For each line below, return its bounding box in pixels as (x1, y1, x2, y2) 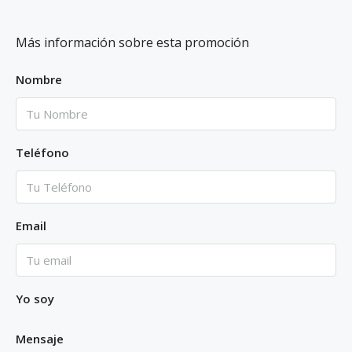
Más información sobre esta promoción (16, 33, 249, 51)
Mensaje (16, 330, 64, 346)
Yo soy (16, 290, 54, 306)
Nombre (16, 71, 62, 87)
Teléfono (16, 144, 69, 160)
